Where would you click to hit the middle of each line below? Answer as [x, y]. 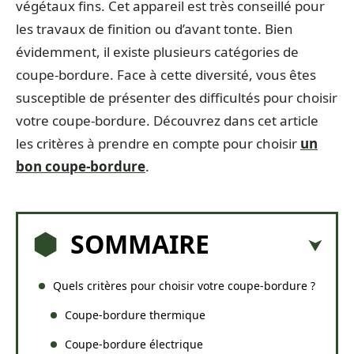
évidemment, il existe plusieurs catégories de [157, 52]
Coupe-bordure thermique [135, 314]
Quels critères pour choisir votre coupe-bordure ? [184, 285]
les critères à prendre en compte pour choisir [158, 143]
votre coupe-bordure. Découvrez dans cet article [167, 121]
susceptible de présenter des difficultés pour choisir [177, 98]
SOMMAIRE [140, 243]
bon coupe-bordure [81, 166]
